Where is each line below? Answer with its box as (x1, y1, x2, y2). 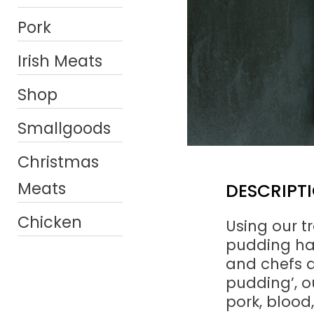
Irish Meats (18, 50, 102, 72)
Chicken (18, 211, 82, 233)
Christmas (18, 151, 99, 173)
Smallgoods (18, 117, 111, 139)
